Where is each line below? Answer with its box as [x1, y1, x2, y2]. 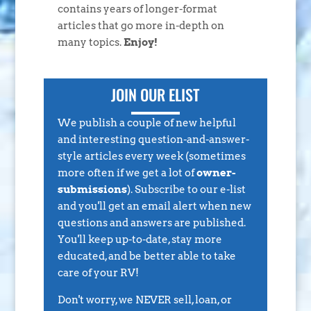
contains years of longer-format [57, 3, 217, 16]
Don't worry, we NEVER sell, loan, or [57, 294, 232, 307]
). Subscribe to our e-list [126, 183, 246, 196]
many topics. [57, 36, 124, 49]
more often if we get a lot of [57, 167, 196, 180]
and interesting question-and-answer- [57, 133, 249, 146]
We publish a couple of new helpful [57, 117, 236, 130]
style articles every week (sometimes [57, 150, 246, 163]
